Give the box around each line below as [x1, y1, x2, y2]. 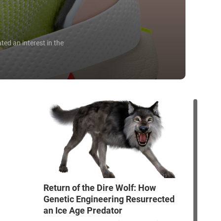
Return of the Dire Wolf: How [43, 183, 156, 193]
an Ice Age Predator [43, 205, 122, 216]
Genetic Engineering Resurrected [43, 194, 175, 204]
